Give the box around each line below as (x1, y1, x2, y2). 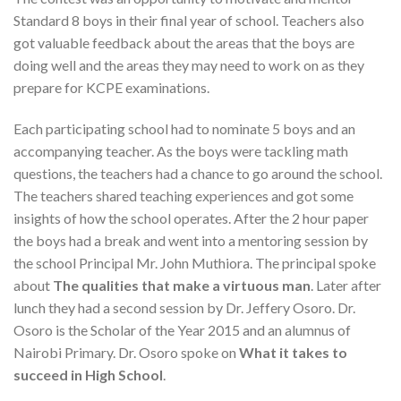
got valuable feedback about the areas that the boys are (13, 33, 354, 51)
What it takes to (239, 343, 347, 361)
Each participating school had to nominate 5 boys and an (13, 119, 355, 137)
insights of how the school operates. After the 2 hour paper (13, 209, 369, 226)
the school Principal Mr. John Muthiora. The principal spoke (13, 253, 376, 271)
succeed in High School (13, 365, 163, 383)
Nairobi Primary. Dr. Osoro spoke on (13, 343, 239, 361)
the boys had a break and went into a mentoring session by (13, 231, 368, 249)
